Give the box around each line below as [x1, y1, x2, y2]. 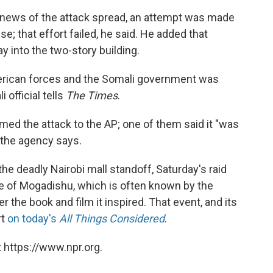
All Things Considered [59, 212, 165, 225]
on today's [7, 212, 59, 225]
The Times [66, 89, 118, 102]
